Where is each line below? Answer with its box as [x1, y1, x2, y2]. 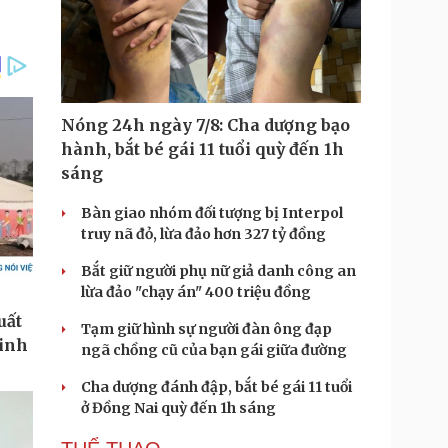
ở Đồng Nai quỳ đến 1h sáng [81, 399, 276, 417]
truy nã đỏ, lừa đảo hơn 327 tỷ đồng [81, 225, 326, 243]
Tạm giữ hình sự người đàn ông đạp [81, 320, 332, 338]
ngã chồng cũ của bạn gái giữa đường [81, 341, 347, 359]
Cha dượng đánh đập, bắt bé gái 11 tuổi [81, 378, 352, 396]
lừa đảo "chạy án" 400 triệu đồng [81, 283, 311, 301]
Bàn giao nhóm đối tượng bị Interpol [81, 204, 343, 222]
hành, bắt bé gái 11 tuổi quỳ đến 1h [61, 139, 344, 159]
